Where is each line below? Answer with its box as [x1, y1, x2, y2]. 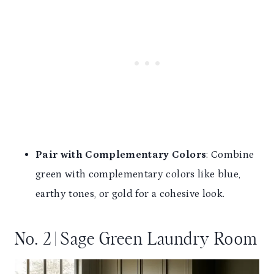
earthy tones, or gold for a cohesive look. [35, 188, 225, 201]
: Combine [206, 149, 254, 161]
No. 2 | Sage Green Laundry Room [15, 231, 258, 249]
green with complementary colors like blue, [35, 168, 241, 181]
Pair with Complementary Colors [35, 149, 207, 161]
